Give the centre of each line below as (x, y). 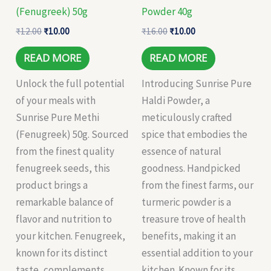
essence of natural (181, 152)
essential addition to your (197, 253)
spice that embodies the (194, 135)
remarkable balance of (65, 202)
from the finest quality (65, 152)
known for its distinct (62, 253)
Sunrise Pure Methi (58, 118)
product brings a (52, 185)
